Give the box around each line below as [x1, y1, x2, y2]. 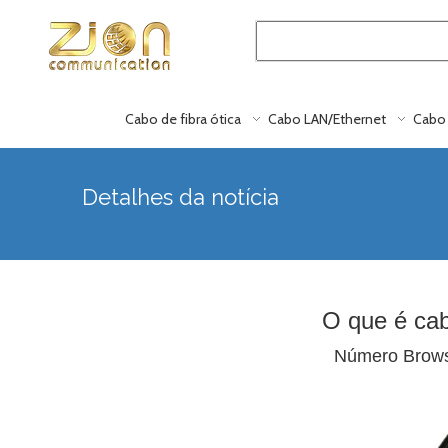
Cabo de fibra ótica [125, 110, 241, 128]
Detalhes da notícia [82, 184, 279, 210]
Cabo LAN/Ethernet [268, 110, 386, 128]
